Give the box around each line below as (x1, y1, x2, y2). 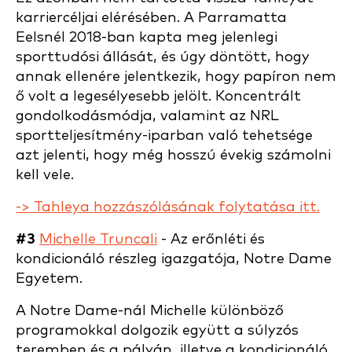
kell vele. (16, 167, 74, 182)
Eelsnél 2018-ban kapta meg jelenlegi (16, 30, 277, 45)
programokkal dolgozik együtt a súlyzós (16, 323, 299, 338)
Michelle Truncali (39, 232, 157, 247)
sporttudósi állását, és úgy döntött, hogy (16, 49, 310, 64)
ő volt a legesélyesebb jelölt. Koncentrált (16, 89, 301, 104)
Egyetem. (16, 271, 82, 286)
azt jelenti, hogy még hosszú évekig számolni (16, 148, 331, 163)
